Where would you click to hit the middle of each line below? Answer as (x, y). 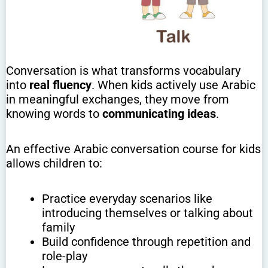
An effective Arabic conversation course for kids (133, 149)
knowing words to (54, 114)
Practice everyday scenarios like (127, 199)
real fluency (60, 85)
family (58, 228)
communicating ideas (159, 114)
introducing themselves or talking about (147, 213)
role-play (65, 256)
